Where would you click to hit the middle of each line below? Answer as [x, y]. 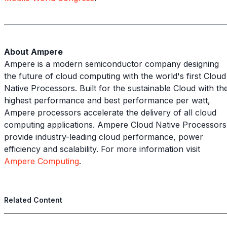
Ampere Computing [42, 161]
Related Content [33, 200]
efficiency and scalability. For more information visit [102, 149]
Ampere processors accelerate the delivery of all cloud [110, 112]
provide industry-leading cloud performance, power [104, 137]
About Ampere [33, 51]
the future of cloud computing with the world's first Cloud [115, 76]
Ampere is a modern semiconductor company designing [111, 64]
